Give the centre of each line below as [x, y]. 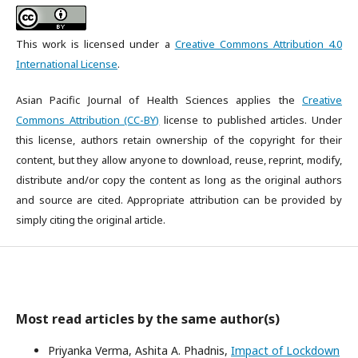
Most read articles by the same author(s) [148, 319]
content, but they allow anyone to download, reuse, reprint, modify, [179, 160]
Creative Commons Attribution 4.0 [259, 44]
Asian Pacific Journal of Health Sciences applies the [159, 100]
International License [67, 64]
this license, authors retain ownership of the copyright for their [179, 140]
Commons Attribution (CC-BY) [88, 120]
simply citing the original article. [91, 220]
